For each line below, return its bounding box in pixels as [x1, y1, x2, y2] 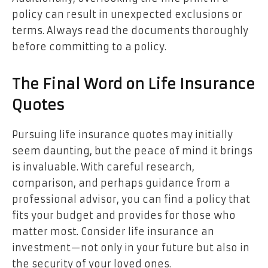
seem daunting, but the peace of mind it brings [12, 144, 252, 157]
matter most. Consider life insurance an [12, 225, 214, 237]
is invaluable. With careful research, [12, 160, 194, 173]
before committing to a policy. [12, 40, 166, 53]
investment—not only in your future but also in [12, 241, 249, 254]
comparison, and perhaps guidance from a [12, 176, 230, 189]
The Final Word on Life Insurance [12, 75, 255, 93]
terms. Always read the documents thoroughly [12, 24, 248, 36]
